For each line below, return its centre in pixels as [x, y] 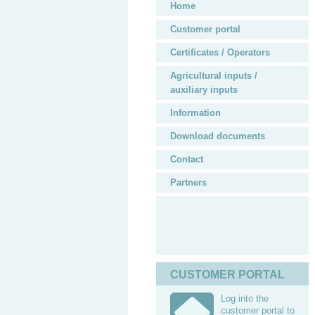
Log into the [245, 298]
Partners [188, 182]
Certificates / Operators [220, 52]
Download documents [218, 136]
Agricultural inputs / [214, 76]
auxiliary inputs [204, 90]
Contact [187, 159]
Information [195, 113]
